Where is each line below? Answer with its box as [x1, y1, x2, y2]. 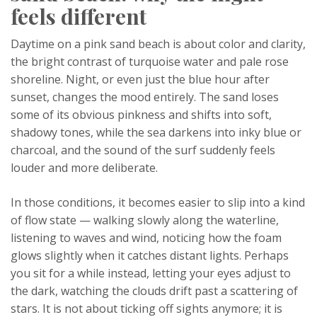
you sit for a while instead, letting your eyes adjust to [11, 265, 291, 281]
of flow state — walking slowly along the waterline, [11, 212, 279, 228]
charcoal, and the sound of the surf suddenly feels [11, 142, 275, 158]
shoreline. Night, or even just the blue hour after [11, 71, 270, 87]
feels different [11, 2, 146, 30]
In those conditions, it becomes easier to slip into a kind [11, 195, 305, 210]
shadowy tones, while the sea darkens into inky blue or [11, 125, 301, 140]
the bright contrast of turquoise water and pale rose [11, 54, 289, 69]
